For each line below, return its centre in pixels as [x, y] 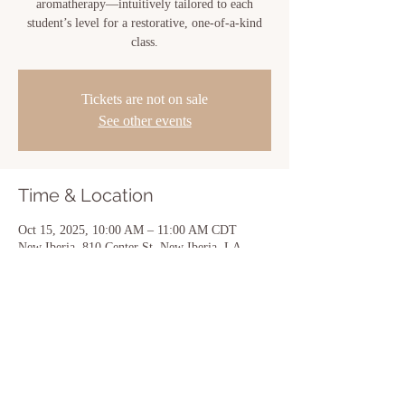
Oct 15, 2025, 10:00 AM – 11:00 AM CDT [127, 230]
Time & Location [86, 195]
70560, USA [50, 264]
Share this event [86, 364]
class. [145, 42]
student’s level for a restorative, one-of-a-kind [145, 23]
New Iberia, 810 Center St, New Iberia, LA [129, 247]
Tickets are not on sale [145, 99]
